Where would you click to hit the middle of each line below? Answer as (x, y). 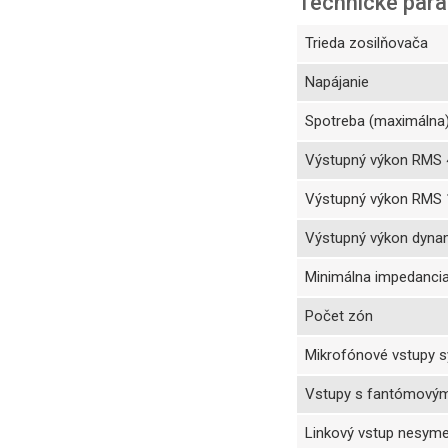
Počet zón (339, 316)
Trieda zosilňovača (366, 43)
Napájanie (337, 82)
